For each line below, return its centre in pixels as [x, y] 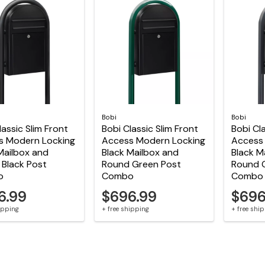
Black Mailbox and [140, 153]
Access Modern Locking [153, 141]
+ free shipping [125, 209]
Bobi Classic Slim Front [150, 129]
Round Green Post [141, 164]
